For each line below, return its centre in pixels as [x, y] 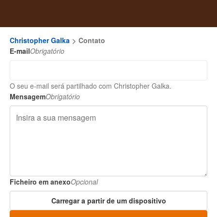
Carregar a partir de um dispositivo [108, 201]
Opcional [84, 182]
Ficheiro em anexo [40, 182]
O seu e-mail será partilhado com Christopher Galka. [91, 86]
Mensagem [28, 96]
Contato [92, 40]
